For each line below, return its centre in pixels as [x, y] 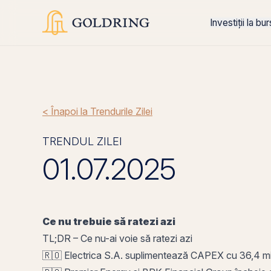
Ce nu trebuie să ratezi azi [109, 221]
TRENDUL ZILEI [82, 141]
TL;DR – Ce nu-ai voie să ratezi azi [119, 238]
